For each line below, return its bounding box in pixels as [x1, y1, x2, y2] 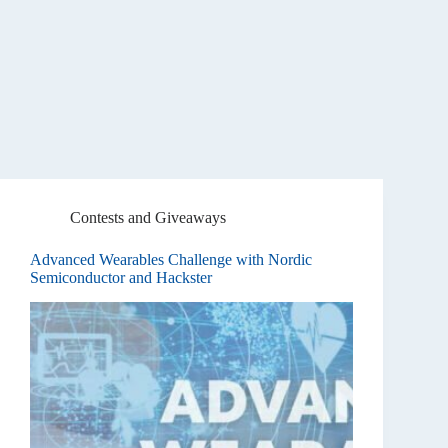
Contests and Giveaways [70, 209, 226, 227]
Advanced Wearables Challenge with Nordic [30, 251, 312, 269]
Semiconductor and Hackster [30, 269, 212, 287]
